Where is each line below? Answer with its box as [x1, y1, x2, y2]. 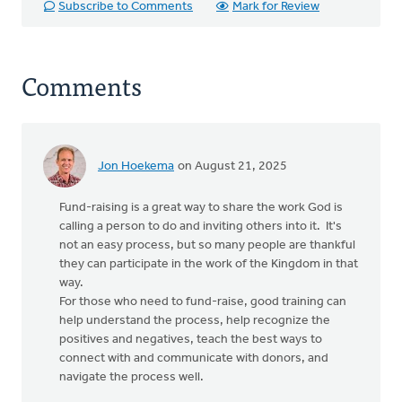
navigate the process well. [59, 371, 204, 384]
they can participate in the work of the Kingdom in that [59, 258, 358, 271]
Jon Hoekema [98, 159, 174, 173]
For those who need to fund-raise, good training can [59, 295, 346, 309]
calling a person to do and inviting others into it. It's [59, 220, 342, 233]
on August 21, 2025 [175, 159, 287, 173]
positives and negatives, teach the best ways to [59, 333, 322, 346]
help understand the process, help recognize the [59, 314, 330, 328]
